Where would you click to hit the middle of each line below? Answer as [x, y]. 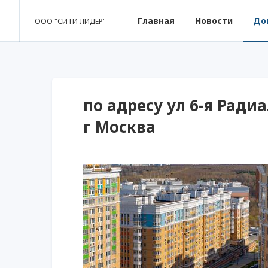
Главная [156, 21]
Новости [214, 21]
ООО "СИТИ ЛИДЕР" [70, 21]
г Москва [119, 127]
